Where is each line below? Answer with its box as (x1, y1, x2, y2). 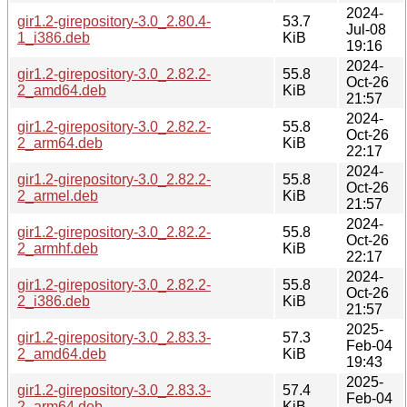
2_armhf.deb (17, 240, 98, 256)
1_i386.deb (17, 29, 90, 45)
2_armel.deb (17, 187, 98, 203)
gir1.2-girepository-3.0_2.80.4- (17, 13, 211, 29)
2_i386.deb (17, 293, 90, 309)
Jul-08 (346, 21, 386, 37)
